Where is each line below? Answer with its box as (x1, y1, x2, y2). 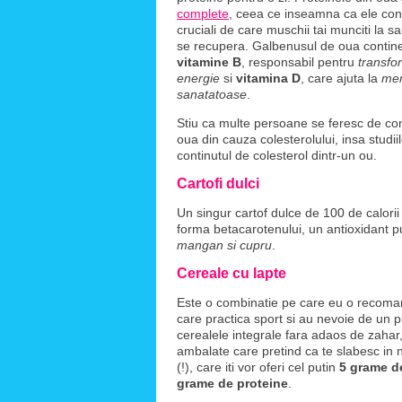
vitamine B (177, 55, 241, 69)
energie (177, 71, 220, 85)
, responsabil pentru (241, 55, 354, 69)
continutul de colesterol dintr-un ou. (177, 148, 377, 162)
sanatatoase (177, 87, 247, 101)
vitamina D (236, 71, 301, 85)
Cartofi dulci (177, 176, 259, 191)
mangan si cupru (177, 238, 272, 252)
